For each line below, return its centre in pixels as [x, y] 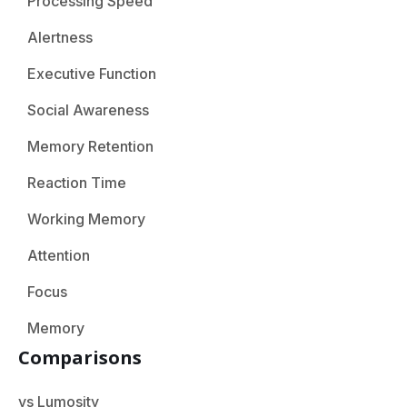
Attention [59, 255]
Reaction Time [77, 182]
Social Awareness [88, 109]
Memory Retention [90, 146]
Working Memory [86, 218]
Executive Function [92, 73]
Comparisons [80, 357]
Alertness [60, 37]
